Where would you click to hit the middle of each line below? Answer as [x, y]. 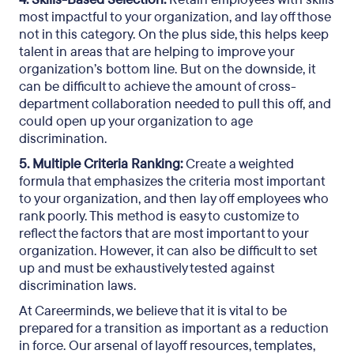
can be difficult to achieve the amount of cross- [158, 87]
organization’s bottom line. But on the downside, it [167, 69]
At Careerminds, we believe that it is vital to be [153, 311]
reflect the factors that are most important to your [164, 233]
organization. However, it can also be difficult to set [168, 251]
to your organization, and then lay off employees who [174, 199]
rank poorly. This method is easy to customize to [159, 216]
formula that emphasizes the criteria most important [172, 181]
